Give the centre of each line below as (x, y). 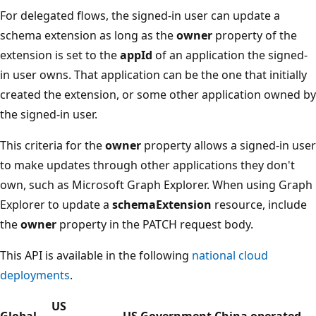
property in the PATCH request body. (155, 224)
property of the (255, 35)
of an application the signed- (230, 55)
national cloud (230, 255)
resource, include (259, 204)
